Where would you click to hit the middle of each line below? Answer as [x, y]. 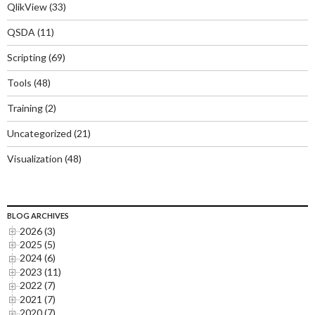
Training [25, 108]
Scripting [27, 57]
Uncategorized [39, 133]
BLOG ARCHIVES [38, 215]
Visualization [35, 158]
